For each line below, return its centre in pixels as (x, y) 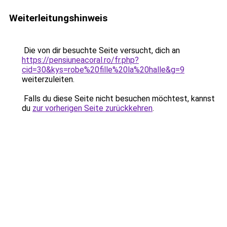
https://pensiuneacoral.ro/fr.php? (80, 60)
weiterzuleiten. (48, 79)
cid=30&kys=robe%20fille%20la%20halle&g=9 (103, 70)
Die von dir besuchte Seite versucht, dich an (101, 50)
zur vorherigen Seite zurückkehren (92, 108)
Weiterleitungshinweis (58, 18)
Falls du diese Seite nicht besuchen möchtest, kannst (118, 99)
